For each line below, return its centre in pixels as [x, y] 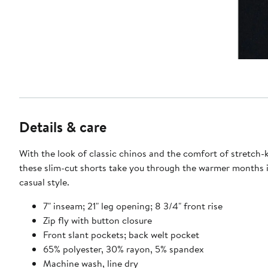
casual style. [44, 182]
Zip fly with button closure [98, 220]
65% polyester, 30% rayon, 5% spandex [124, 249]
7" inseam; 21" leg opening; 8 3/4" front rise [133, 206]
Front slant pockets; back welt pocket [121, 235]
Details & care [63, 127]
